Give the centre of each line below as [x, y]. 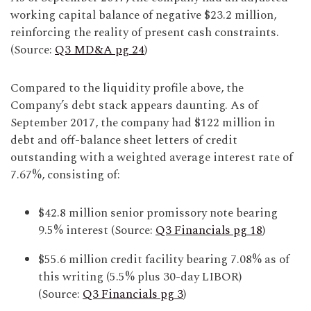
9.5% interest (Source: [97, 231]
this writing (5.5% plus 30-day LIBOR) [140, 277]
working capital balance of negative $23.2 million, [143, 16]
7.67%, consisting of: [65, 175]
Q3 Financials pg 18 [209, 231]
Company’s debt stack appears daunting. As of [134, 106]
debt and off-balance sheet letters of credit [124, 141]
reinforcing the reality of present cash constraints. [145, 33]
